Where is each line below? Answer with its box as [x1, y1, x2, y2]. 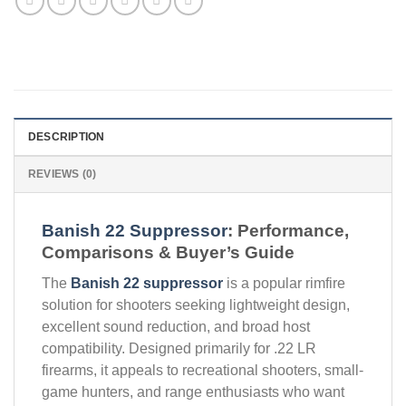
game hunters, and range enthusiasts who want [42, 383, 344, 400]
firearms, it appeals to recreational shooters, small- [42, 362, 363, 378]
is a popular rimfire [223, 275, 345, 291]
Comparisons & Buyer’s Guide [42, 243, 295, 263]
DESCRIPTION [28, 130, 105, 144]
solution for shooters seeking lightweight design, [42, 296, 350, 313]
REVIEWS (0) [28, 168, 97, 181]
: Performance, [227, 221, 349, 241]
